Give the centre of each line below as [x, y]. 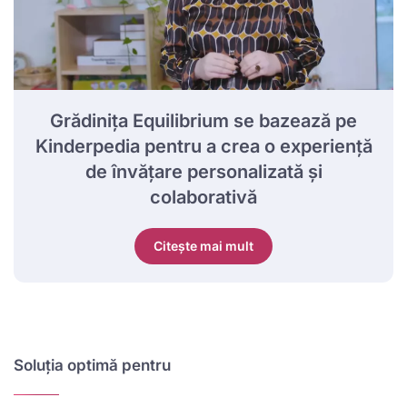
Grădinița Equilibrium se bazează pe [203, 120]
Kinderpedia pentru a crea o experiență [203, 146]
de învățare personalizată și [203, 171]
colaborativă [203, 197]
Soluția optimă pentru [92, 365]
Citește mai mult [203, 245]
